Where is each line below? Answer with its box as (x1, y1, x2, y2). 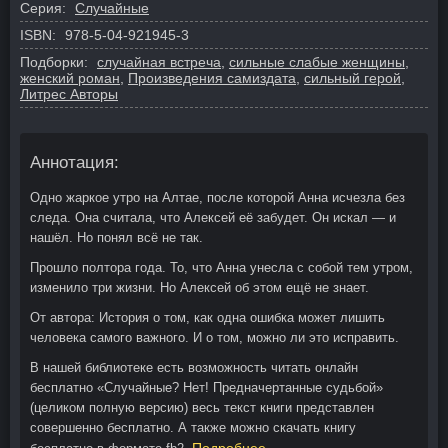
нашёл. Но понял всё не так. (30, 229, 203, 245)
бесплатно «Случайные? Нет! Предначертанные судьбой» (30, 379, 383, 395)
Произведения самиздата (128, 69, 296, 86)
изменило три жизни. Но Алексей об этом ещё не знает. (30, 279, 369, 295)
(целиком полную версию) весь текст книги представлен (30, 399, 374, 415)
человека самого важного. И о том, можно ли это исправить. (30, 329, 399, 345)
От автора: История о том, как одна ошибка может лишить (30, 309, 385, 325)
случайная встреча (97, 53, 221, 70)
